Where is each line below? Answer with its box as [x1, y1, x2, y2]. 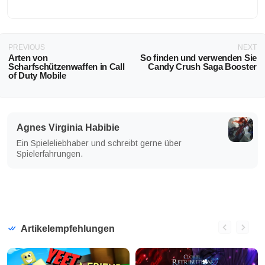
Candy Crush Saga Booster [148, 61, 257, 72]
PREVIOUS [8, 43, 45, 51]
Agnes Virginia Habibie [17, 122, 119, 133]
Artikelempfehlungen [19, 224, 115, 234]
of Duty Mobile [8, 70, 66, 80]
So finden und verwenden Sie [140, 52, 257, 63]
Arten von [8, 52, 48, 63]
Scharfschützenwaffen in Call [8, 61, 125, 72]
